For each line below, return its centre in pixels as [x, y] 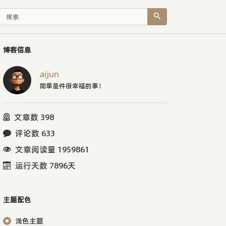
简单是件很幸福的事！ [72, 86]
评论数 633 [35, 133]
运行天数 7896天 [45, 165]
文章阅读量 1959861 [52, 149]
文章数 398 [34, 117]
